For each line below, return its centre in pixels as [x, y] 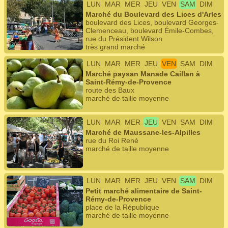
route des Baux [110, 90]
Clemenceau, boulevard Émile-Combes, [150, 31]
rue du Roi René [112, 140]
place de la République [122, 207]
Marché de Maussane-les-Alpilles [143, 132]
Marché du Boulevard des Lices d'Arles [153, 14]
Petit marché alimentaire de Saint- [144, 191]
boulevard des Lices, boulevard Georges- [152, 22]
